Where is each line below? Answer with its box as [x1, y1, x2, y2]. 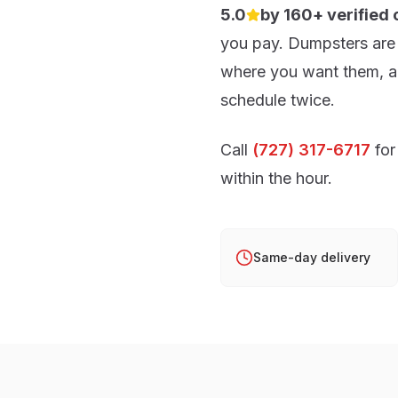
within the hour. [220, 169, 332, 187]
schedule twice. [220, 91, 335, 109]
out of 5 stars [219, 18, 323, 37]
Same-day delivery [253, 250, 370, 265]
